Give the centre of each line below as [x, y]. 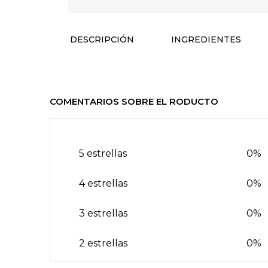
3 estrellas [103, 213]
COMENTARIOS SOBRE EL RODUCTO [134, 101]
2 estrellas [103, 243]
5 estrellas [103, 153]
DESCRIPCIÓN [102, 39]
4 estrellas [103, 183]
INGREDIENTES [206, 39]
